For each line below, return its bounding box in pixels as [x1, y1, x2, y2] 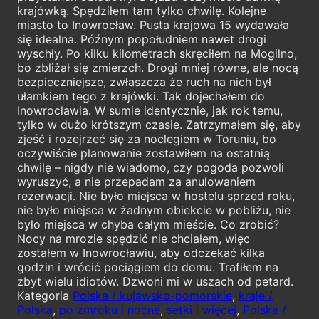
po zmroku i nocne [59, 303, 160, 318]
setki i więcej [167, 303, 236, 318]
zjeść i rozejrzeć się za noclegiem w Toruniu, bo [17, 132, 276, 147]
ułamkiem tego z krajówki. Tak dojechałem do [17, 89, 265, 104]
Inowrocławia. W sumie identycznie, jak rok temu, [17, 103, 283, 118]
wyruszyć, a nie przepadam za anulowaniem [17, 174, 256, 189]
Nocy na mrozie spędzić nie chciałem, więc [17, 231, 250, 246]
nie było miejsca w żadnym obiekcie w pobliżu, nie [17, 203, 291, 218]
